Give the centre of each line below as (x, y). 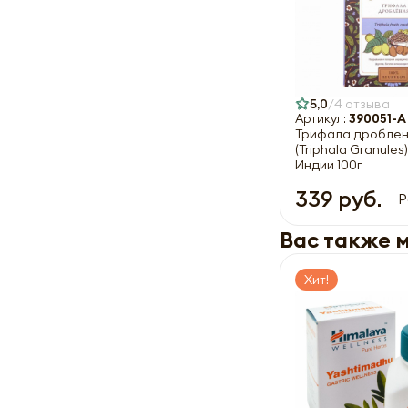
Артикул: (322, 118)
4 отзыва (362, 103)
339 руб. (338, 198)
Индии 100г (328, 164)
